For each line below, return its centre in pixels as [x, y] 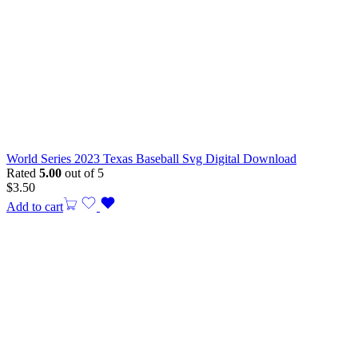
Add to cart [35, 207]
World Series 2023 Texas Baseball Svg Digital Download [151, 159]
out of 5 [83, 173]
